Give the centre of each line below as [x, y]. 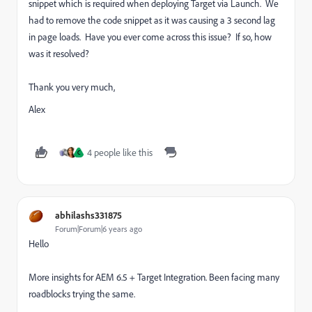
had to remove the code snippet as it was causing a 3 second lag [152, 21]
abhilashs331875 [88, 215]
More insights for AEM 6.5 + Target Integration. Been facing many [154, 278]
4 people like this [120, 153]
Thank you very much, [72, 87]
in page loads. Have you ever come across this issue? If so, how [150, 37]
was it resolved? [59, 54]
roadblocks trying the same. [83, 294]
